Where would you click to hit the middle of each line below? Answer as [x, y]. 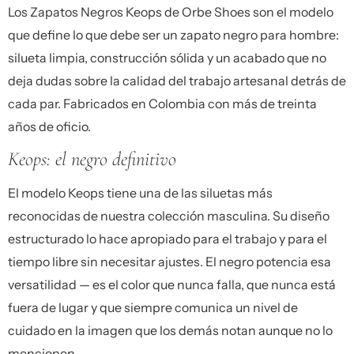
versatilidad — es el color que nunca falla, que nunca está [172, 285]
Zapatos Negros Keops [96, 11]
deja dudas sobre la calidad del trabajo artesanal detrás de [177, 80]
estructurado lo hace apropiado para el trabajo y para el [168, 239]
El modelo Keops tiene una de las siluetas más [140, 193]
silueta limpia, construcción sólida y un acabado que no [167, 57]
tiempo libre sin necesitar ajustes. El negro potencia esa [169, 262]
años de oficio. [49, 126]
